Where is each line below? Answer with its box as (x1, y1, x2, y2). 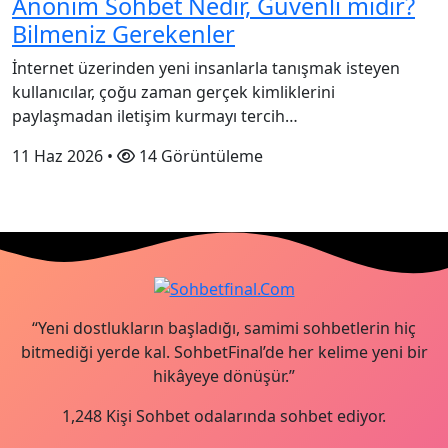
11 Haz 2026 (12, 145, 103, 168)
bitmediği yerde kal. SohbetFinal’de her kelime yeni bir (20, 340, 428, 363)
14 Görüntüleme (135, 145, 263, 168)
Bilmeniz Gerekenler (12, 18, 235, 51)
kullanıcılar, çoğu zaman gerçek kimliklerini (12, 81, 335, 104)
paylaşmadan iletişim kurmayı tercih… (12, 105, 298, 128)
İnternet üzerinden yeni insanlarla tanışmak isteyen (12, 57, 400, 80)
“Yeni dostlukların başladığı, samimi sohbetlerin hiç (32, 316, 416, 339)
